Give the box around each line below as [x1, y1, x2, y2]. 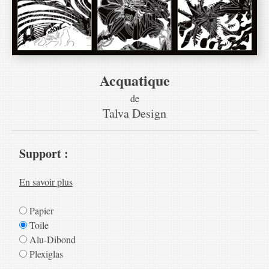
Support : [19, 144, 68, 162]
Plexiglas [27, 247, 63, 260]
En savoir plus [19, 175, 73, 188]
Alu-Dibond [27, 232, 76, 246]
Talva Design [103, 104, 166, 121]
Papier [27, 204, 53, 217]
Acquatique [99, 69, 170, 91]
